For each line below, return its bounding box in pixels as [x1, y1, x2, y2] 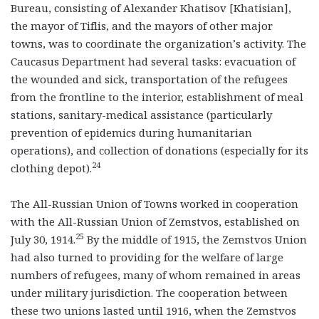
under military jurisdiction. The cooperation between [11, 285, 288, 300]
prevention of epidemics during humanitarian [11, 125, 252, 140]
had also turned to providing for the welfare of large [11, 249, 283, 264]
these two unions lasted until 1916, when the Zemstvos [11, 303, 296, 318]
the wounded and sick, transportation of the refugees [11, 71, 288, 86]
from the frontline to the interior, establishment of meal [11, 89, 303, 104]
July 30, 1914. [11, 231, 75, 246]
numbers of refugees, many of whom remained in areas [11, 267, 300, 282]
